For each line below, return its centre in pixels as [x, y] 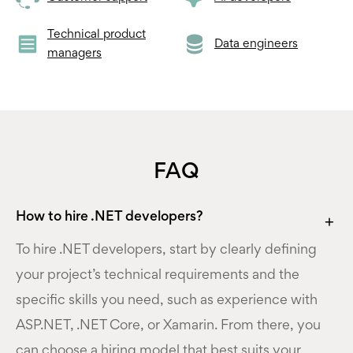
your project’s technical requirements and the [158, 275]
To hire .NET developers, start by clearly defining [166, 250]
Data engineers [256, 44]
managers [74, 53]
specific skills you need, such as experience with [167, 301]
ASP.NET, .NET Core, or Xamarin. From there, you [168, 326]
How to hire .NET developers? [110, 217]
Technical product [97, 34]
